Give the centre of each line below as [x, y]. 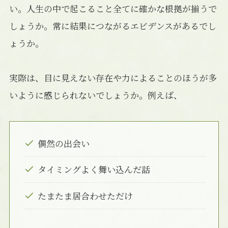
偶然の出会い [64, 143]
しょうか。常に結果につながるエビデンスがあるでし [112, 26]
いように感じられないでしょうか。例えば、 [95, 95]
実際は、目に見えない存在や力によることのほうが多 [113, 78]
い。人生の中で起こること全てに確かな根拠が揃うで [113, 8]
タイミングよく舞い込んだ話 [94, 169]
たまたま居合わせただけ [85, 195]
